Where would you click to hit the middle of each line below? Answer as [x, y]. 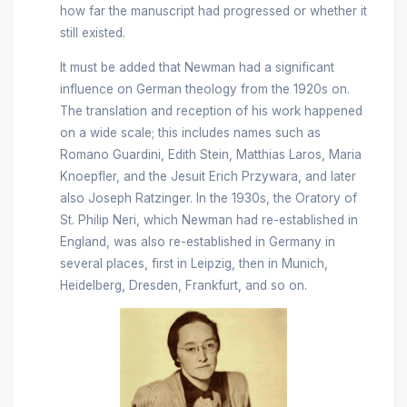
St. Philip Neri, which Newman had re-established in [208, 219]
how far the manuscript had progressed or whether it [213, 10]
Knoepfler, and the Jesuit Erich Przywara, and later [208, 176]
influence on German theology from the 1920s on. [204, 89]
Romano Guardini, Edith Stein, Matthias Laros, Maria [210, 154]
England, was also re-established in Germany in [197, 241]
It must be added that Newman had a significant [197, 67]
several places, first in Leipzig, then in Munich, [194, 263]
